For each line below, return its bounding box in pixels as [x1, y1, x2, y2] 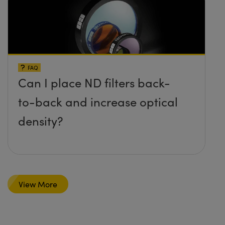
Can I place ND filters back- [18, 74, 170, 90]
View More [19, 178, 58, 189]
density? [18, 112, 63, 129]
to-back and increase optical [18, 93, 178, 109]
